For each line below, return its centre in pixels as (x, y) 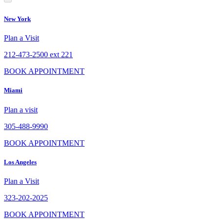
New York (17, 19)
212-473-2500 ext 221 (38, 55)
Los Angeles (20, 162)
